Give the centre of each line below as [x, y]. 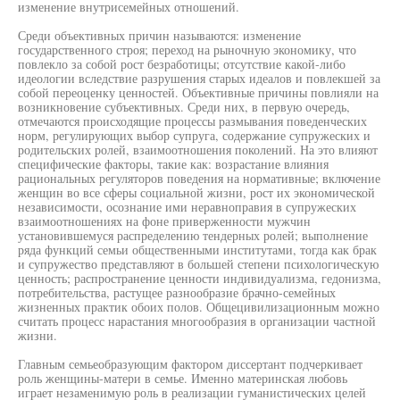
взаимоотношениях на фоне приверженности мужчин [164, 221]
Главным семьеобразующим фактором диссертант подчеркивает [190, 364]
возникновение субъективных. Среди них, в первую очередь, [184, 107]
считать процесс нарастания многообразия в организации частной [197, 321]
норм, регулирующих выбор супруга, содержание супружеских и [194, 135]
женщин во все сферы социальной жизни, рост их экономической [196, 192]
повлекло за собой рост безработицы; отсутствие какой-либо [182, 64]
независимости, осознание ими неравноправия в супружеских [187, 207]
